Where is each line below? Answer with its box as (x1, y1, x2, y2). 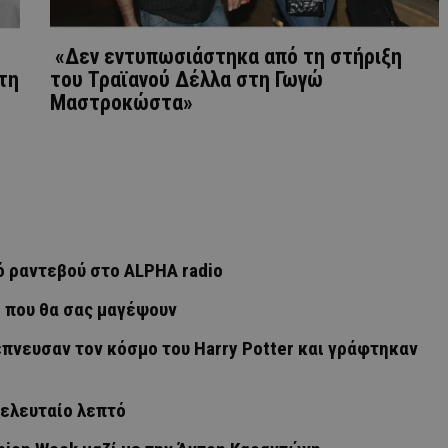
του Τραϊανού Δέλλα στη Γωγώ (50, 66, 323, 92)
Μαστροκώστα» (50, 89, 193, 115)
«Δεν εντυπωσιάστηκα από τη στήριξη (50, 43, 402, 69)
